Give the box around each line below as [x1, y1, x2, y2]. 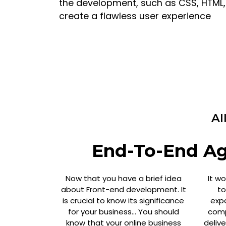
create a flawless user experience [59, 9, 211, 22]
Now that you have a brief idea [65, 173, 182, 184]
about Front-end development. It [61, 184, 186, 195]
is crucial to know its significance [63, 195, 184, 206]
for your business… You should [68, 206, 179, 217]
